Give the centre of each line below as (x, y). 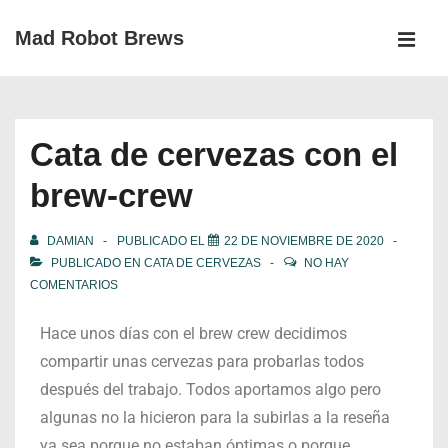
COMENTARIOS (74, 285)
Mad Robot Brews (99, 38)
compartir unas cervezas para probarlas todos (202, 361)
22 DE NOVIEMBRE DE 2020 (304, 241)
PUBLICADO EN (96, 263)
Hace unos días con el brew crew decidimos (193, 333)
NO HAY (326, 263)
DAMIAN (70, 241)
